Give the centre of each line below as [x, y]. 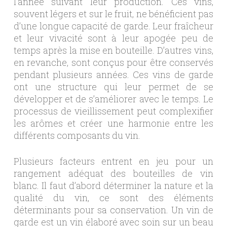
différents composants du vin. [77, 135]
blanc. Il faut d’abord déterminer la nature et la [113, 185]
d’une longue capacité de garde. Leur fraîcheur [113, 26]
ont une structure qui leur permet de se [113, 87]
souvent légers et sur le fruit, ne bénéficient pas [113, 14]
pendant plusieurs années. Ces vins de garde [113, 74]
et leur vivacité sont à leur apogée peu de [113, 38]
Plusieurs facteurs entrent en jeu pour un [113, 161]
